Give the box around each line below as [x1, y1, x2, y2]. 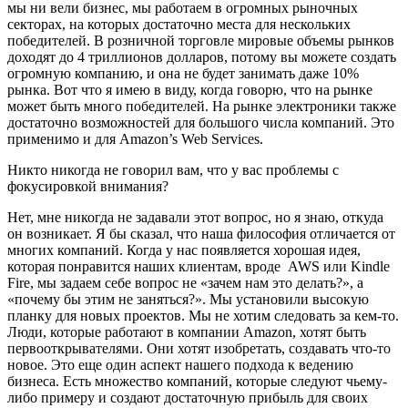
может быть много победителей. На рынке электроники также [7, 97, 396, 114]
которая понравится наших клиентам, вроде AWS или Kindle [7, 258, 390, 274]
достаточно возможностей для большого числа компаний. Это [7, 114, 394, 130]
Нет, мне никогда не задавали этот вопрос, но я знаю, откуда [7, 209, 383, 225]
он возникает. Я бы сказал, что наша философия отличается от [7, 225, 395, 241]
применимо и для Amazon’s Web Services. [7, 130, 263, 147]
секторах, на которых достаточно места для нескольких [7, 15, 351, 32]
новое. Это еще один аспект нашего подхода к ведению [7, 356, 353, 372]
